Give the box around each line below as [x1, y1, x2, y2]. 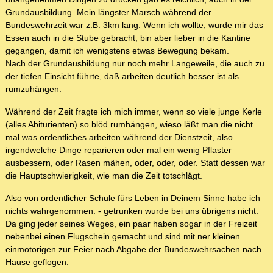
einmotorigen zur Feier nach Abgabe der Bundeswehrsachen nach [5, 244, 261, 255]
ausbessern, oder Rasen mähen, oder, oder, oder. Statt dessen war [5, 158, 265, 168]
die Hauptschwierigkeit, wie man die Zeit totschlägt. [5, 171, 202, 181]
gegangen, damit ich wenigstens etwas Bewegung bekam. [5, 46, 229, 56]
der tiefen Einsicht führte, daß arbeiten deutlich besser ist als [5, 71, 239, 82]
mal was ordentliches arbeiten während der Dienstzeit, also [5, 132, 233, 143]
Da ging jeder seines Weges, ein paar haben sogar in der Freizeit [5, 219, 257, 229]
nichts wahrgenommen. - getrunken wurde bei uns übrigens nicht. [5, 206, 258, 216]
